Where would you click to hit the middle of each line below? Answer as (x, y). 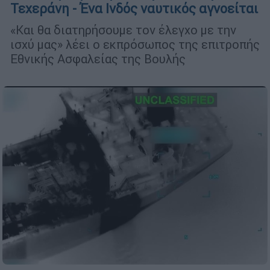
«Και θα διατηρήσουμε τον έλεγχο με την (123, 30)
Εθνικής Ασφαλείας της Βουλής (98, 59)
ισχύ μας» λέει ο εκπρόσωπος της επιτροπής (135, 45)
